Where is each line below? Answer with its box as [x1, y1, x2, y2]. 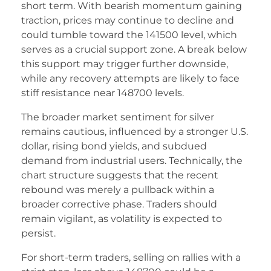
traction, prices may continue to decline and [21, 15, 234, 27]
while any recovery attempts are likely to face [21, 73, 240, 85]
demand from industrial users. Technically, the [21, 155, 243, 167]
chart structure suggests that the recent [21, 169, 218, 181]
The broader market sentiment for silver [21, 111, 214, 123]
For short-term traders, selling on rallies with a [21, 252, 241, 264]
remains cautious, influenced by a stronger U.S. [21, 126, 248, 138]
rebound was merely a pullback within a [21, 184, 214, 196]
